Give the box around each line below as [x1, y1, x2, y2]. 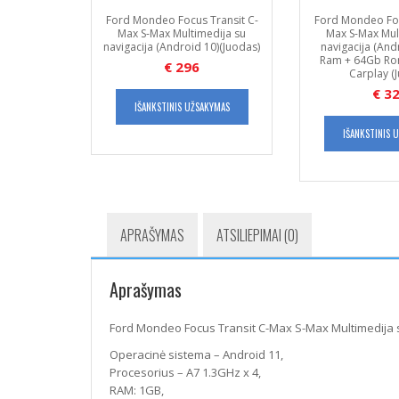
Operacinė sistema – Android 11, [110, 346, 283, 362]
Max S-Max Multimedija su [118, 26, 246, 41]
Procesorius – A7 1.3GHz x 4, [110, 364, 261, 380]
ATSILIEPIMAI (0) [216, 224, 298, 246]
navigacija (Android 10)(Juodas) [103, 39, 260, 54]
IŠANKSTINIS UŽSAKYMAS [134, 100, 230, 114]
